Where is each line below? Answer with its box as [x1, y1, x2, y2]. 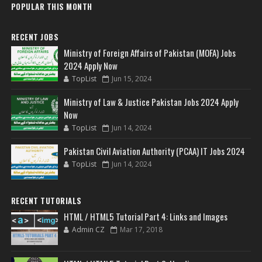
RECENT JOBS [11, 31, 59, 43]
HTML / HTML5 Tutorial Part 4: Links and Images [63, 210, 227, 223]
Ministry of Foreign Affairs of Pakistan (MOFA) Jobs [63, 46, 236, 60]
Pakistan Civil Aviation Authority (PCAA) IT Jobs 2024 [63, 144, 245, 158]
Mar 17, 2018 [119, 225, 163, 235]
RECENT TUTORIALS [11, 195, 82, 207]
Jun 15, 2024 [111, 74, 151, 84]
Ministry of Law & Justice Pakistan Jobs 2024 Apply [63, 95, 239, 109]
